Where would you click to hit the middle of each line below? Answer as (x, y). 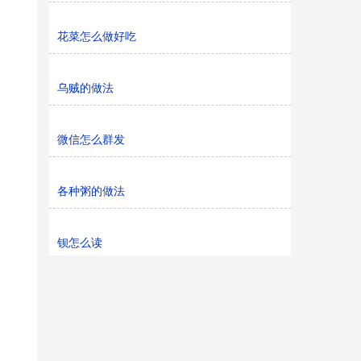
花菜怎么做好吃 (97, 36)
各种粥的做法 (91, 191)
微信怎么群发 (91, 139)
